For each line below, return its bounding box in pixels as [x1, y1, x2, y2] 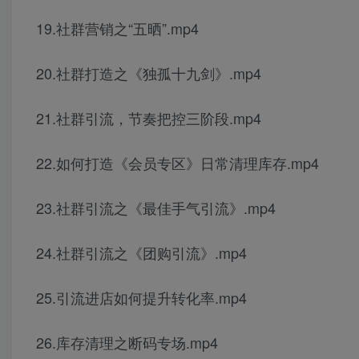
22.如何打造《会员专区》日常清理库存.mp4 [36, 152, 319, 174]
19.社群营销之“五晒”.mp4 [36, 18, 199, 39]
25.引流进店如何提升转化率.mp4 [36, 287, 247, 309]
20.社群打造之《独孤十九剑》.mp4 [36, 63, 261, 84]
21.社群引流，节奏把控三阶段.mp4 [36, 107, 261, 129]
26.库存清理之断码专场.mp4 [36, 332, 218, 353]
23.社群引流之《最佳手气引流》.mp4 [36, 197, 276, 219]
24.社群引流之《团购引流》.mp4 [36, 242, 247, 264]
